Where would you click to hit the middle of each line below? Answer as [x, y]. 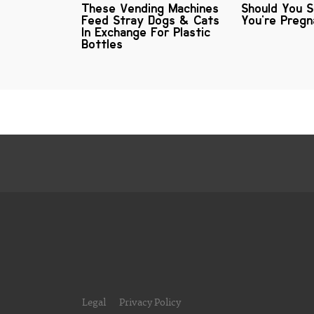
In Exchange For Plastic [146, 33]
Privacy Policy [150, 302]
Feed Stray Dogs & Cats [151, 21]
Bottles [103, 45]
